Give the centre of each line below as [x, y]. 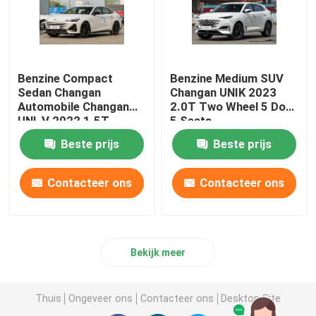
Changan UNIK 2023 [224, 93]
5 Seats [191, 121]
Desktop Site [251, 298]
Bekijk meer [158, 253]
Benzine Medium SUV [227, 79]
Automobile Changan [74, 107]
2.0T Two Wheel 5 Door [234, 107]
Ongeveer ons [101, 298]
